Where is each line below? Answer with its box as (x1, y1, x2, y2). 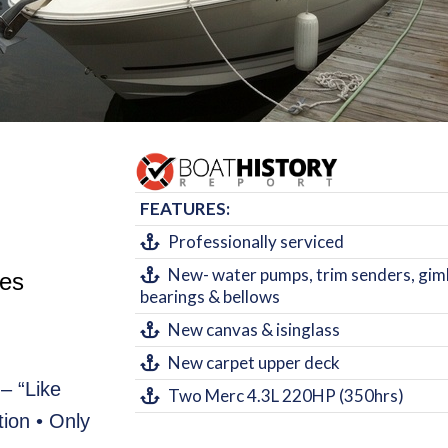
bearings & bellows (139, 286, 280, 307)
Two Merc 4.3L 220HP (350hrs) (158, 385, 404, 406)
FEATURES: (139, 198, 230, 219)
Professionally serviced (158, 231, 344, 252)
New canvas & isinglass (158, 319, 340, 340)
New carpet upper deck (158, 352, 340, 373)
